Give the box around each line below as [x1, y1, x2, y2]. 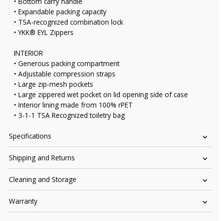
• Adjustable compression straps [14, 69, 116, 79]
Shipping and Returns [9, 153, 75, 163]
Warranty [9, 196, 38, 206]
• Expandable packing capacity [14, 7, 107, 17]
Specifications [9, 131, 52, 141]
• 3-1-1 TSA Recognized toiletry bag [14, 110, 125, 120]
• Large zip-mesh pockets [14, 79, 94, 89]
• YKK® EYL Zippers [14, 28, 74, 37]
